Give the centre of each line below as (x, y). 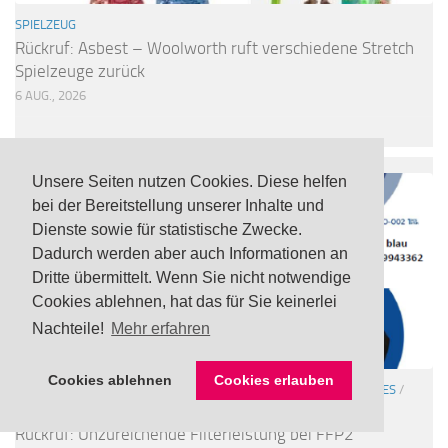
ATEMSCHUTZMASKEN (78, 390)
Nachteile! (70, 329)
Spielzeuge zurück (80, 70)
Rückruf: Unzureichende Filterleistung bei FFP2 (184, 434)
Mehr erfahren (161, 329)
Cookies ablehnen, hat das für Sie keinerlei (184, 302)
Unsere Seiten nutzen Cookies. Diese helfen (189, 182)
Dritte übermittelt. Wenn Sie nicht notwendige (191, 278)
